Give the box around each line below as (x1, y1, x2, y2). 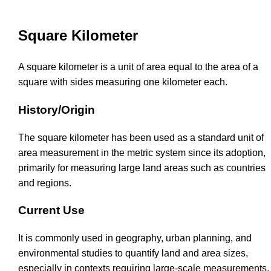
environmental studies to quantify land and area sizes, (18, 247, 248, 258)
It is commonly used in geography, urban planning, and (18, 232, 252, 243)
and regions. (18, 177, 71, 188)
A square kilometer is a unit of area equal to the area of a (18, 62, 258, 73)
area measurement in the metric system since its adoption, (18, 147, 266, 158)
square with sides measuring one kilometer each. (18, 77, 227, 88)
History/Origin (18, 103, 95, 116)
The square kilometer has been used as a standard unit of (18, 132, 264, 143)
